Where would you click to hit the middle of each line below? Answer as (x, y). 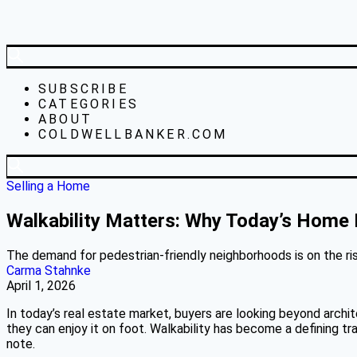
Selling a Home (48, 186)
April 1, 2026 (41, 285)
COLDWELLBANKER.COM (133, 134)
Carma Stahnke (49, 270)
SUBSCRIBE (83, 89)
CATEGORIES (88, 104)
